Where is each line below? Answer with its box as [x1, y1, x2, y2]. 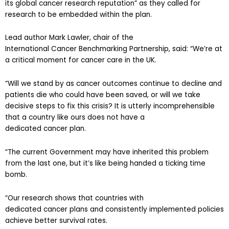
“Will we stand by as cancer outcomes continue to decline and [5, 70, 222, 80]
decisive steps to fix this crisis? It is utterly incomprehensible [5, 92, 215, 102]
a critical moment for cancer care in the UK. [5, 46, 156, 56]
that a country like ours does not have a [5, 103, 145, 113]
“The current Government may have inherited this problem [5, 138, 209, 148]
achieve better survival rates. [5, 207, 107, 217]
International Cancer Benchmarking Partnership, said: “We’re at [5, 35, 222, 45]
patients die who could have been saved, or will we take [5, 81, 200, 91]
